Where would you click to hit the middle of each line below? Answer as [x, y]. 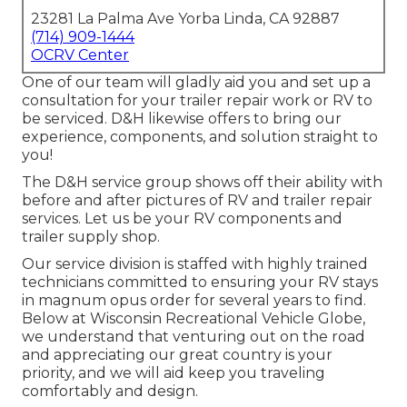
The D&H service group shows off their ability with [202, 183]
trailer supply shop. [91, 237]
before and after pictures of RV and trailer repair [197, 201]
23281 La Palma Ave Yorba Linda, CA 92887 [185, 19]
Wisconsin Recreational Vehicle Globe [226, 319]
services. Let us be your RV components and [182, 219]
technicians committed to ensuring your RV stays [200, 283]
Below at [56, 319]
